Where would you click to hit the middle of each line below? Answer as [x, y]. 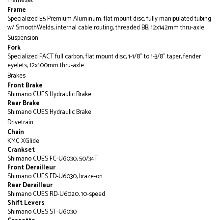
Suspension [23, 38]
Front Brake [25, 85]
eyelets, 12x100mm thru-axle [46, 65]
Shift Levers [26, 203]
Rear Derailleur [30, 185]
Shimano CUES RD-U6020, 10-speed [56, 194]
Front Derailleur [31, 167]
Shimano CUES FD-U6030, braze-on [55, 176]
